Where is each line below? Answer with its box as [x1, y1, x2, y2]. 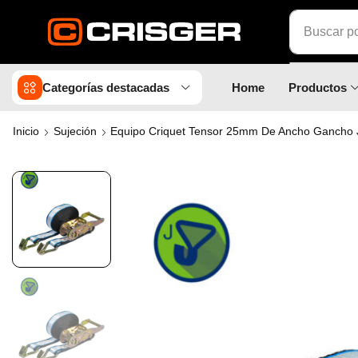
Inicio [13, 125, 39, 137]
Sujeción [54, 125, 97, 137]
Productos [288, 81, 347, 94]
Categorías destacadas [42, 81, 169, 94]
